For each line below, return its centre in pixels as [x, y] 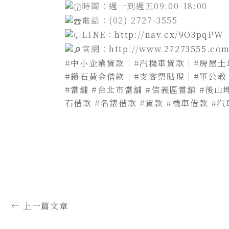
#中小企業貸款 [95, 63]
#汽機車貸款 [159, 63]
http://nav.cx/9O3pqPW [169, 35]
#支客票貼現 [159, 76]
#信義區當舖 [171, 89]
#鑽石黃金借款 [95, 76]
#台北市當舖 [117, 89]
